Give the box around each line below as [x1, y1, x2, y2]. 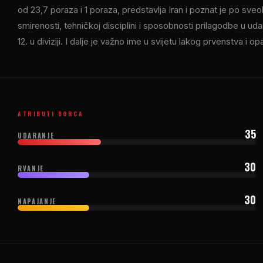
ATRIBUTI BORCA [18, 109, 83, 118]
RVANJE [18, 163, 44, 173]
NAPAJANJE [18, 196, 56, 206]
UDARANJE [18, 130, 55, 140]
